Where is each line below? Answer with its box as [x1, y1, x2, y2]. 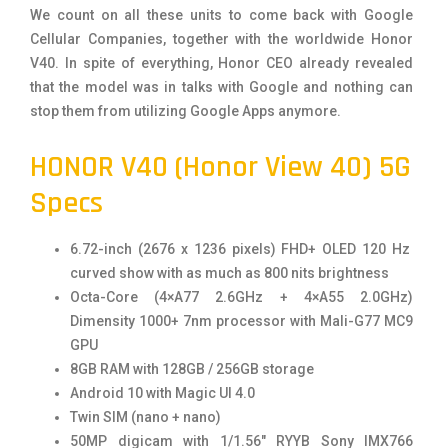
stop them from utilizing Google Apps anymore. [30, 103, 341, 120]
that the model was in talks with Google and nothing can [30, 79, 413, 96]
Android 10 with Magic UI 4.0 [70, 385, 255, 402]
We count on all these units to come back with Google [30, 7, 413, 24]
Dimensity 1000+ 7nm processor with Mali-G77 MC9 [70, 313, 413, 330]
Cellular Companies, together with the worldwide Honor [30, 31, 413, 48]
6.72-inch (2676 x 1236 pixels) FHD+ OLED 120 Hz [70, 241, 413, 258]
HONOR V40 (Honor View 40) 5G [30, 148, 411, 187]
